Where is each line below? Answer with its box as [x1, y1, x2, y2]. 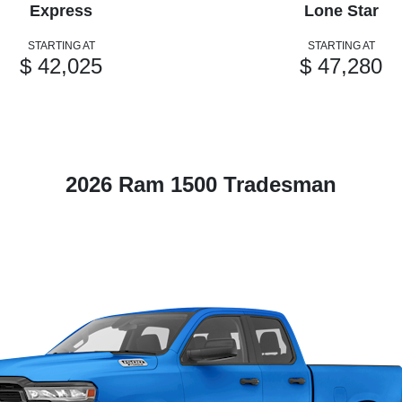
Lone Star [303, 2, 379, 21]
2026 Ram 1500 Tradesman [66, 172, 336, 197]
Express [30, 2, 92, 21]
